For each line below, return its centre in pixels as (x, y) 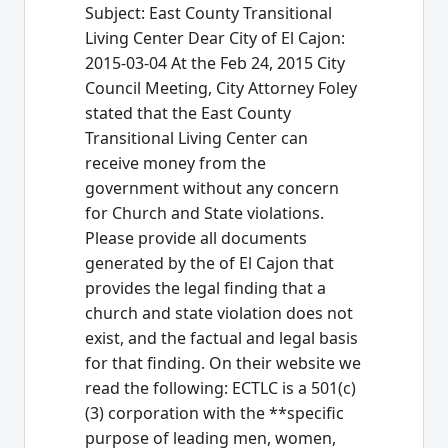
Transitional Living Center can (196, 138)
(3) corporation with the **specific (214, 413)
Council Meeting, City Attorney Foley (221, 88)
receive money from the (175, 163)
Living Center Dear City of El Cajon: (215, 38)
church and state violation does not (219, 313)
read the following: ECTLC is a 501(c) (220, 388)
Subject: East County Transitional (208, 13)
